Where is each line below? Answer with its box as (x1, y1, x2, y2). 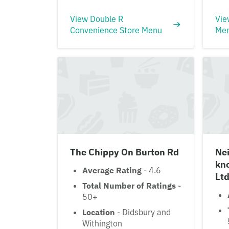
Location (82, 207, 115, 217)
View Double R (70, 14, 123, 25)
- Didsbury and (115, 207, 171, 217)
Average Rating (82, 165, 142, 175)
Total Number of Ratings (82, 180, 176, 191)
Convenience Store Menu (70, 25, 162, 36)
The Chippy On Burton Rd (70, 146, 179, 158)
